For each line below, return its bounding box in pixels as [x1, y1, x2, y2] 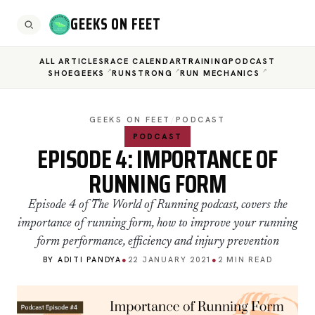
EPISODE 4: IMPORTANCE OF [37, 139, 278, 179]
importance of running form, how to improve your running [18, 217, 297, 230]
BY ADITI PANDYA [42, 255, 122, 264]
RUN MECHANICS [179, 68, 260, 78]
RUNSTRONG [112, 68, 173, 78]
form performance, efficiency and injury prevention [36, 236, 279, 248]
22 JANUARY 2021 [127, 255, 212, 264]
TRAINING [181, 56, 229, 66]
